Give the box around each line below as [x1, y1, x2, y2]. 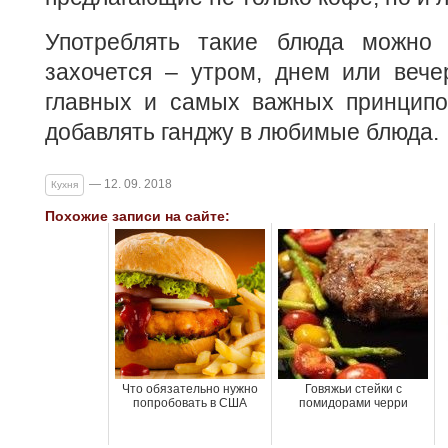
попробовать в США [133, 396, 247, 411]
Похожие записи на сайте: [45, 208, 230, 225]
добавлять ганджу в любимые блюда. [45, 119, 439, 146]
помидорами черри [298, 396, 408, 411]
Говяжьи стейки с [304, 382, 402, 397]
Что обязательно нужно [122, 382, 258, 397]
